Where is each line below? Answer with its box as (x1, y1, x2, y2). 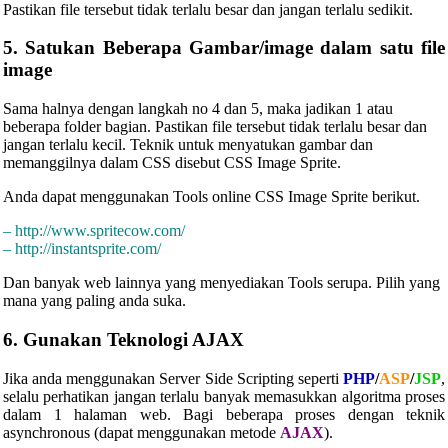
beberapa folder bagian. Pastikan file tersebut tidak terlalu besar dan (3, 118, 427, 136)
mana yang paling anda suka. (3, 292, 186, 310)
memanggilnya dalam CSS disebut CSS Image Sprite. (3, 154, 341, 172)
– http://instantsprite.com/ (3, 240, 161, 258)
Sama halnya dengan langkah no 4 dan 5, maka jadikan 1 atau (3, 100, 393, 118)
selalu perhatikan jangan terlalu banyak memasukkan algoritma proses (3, 387, 445, 405)
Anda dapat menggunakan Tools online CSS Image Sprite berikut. (3, 188, 420, 206)
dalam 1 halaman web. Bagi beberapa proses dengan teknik (3, 405, 445, 423)
